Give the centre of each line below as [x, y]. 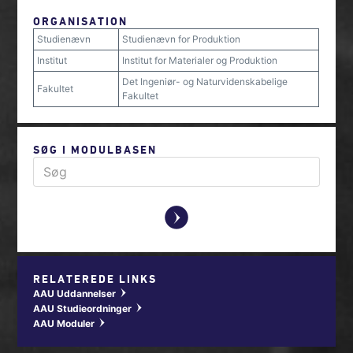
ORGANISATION [81, 21]
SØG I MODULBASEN [95, 149]
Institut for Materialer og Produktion [200, 60]
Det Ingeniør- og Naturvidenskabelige [205, 82]
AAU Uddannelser [76, 294]
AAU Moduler [65, 323]
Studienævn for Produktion [182, 39]
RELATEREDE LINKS [95, 279]
